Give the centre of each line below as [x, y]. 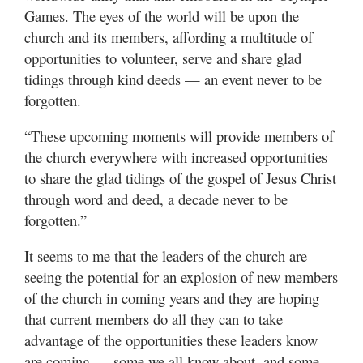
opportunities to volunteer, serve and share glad [163, 58]
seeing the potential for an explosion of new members [181, 277]
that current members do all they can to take [154, 319]
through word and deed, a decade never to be [156, 199]
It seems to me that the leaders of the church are [166, 256]
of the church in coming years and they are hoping [172, 298]
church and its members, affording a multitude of [169, 37]
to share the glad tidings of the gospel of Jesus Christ [180, 178]
